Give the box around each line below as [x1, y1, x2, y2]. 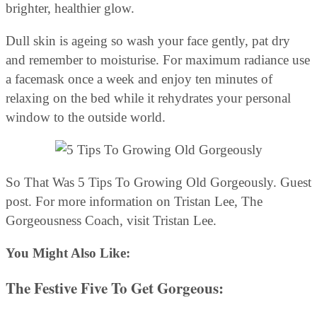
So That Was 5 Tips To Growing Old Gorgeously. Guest [6, 174, 311, 190]
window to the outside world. [6, 109, 166, 125]
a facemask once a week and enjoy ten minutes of [6, 71, 272, 86]
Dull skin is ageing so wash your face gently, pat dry [6, 33, 290, 48]
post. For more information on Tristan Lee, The [6, 193, 263, 209]
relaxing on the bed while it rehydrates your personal [6, 90, 291, 105]
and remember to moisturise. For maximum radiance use [6, 52, 310, 67]
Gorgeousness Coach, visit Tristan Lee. [6, 212, 217, 228]
